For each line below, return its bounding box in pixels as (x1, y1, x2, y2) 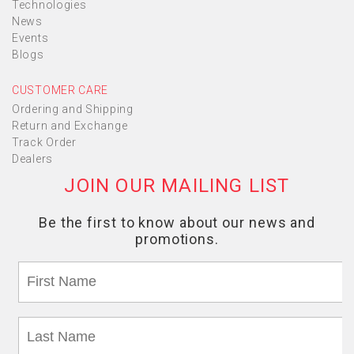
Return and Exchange (12, 119, 128, 132)
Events (12, 32, 49, 44)
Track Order (12, 136, 77, 149)
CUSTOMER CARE (12, 84, 109, 96)
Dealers (12, 153, 53, 165)
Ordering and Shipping (12, 103, 134, 115)
